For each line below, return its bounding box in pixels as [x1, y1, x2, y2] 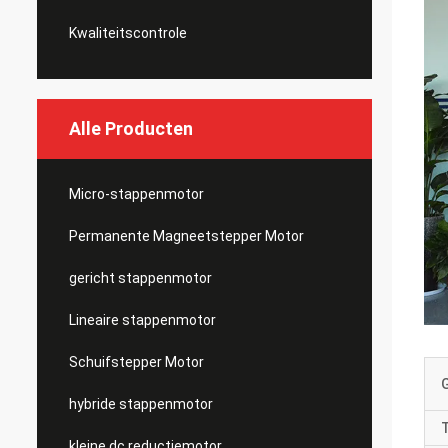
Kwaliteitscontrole [69, 25, 187, 41]
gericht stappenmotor [69, 270, 212, 286]
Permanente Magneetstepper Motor [69, 228, 304, 244]
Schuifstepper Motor [69, 354, 204, 370]
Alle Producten [69, 118, 193, 139]
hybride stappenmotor [69, 396, 213, 412]
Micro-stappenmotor [69, 186, 204, 202]
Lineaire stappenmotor [69, 312, 216, 328]
